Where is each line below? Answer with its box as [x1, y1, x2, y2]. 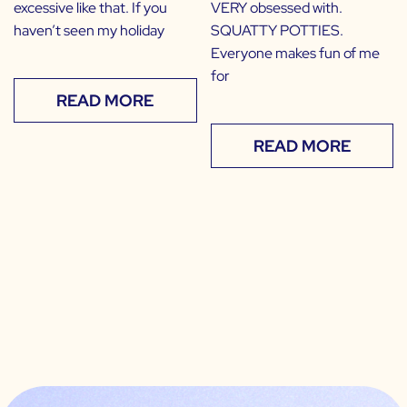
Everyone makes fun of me [210, 44, 380, 64]
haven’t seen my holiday [14, 21, 164, 41]
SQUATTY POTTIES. [210, 21, 343, 41]
